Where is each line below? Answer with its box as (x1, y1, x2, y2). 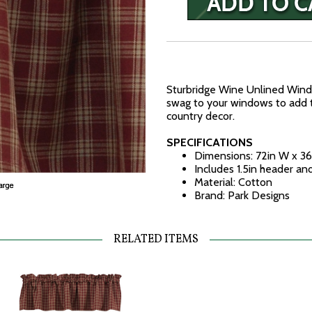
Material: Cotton (194, 175, 272, 189)
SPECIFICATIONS (166, 136, 253, 149)
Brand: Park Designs (194, 189, 290, 202)
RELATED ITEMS (114, 232, 198, 247)
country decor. (166, 109, 235, 123)
